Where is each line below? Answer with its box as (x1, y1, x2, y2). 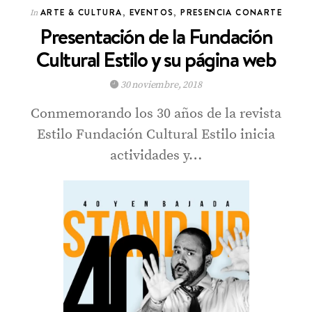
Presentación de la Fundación (40, 22, 272, 52)
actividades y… (110, 147, 202, 165)
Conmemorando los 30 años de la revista (31, 105, 281, 123)
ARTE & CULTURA (40, 6, 123, 19)
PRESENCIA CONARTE (180, 6, 282, 19)
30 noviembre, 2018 (118, 79, 202, 92)
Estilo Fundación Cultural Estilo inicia (37, 126, 275, 144)
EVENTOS (129, 6, 174, 19)
